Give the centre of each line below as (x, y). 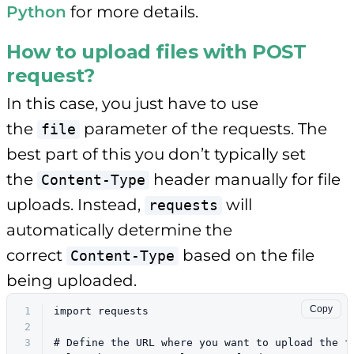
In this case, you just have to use (132, 104)
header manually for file (245, 180)
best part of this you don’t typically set (156, 154)
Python (36, 12)
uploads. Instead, (75, 205)
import (73, 311)
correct (36, 256)
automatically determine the (119, 230)
